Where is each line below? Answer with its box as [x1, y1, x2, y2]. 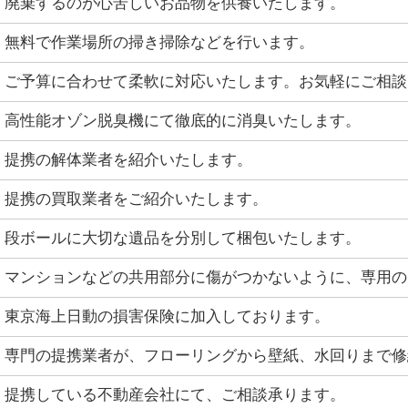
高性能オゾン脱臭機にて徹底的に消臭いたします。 [5, 112, 361, 129]
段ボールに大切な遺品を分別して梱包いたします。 [5, 229, 361, 247]
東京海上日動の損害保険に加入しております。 [5, 308, 330, 325]
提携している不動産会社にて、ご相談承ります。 [5, 386, 345, 403]
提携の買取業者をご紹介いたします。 [5, 190, 268, 208]
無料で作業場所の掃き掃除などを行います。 [5, 34, 314, 51]
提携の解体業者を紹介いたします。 [5, 151, 252, 168]
